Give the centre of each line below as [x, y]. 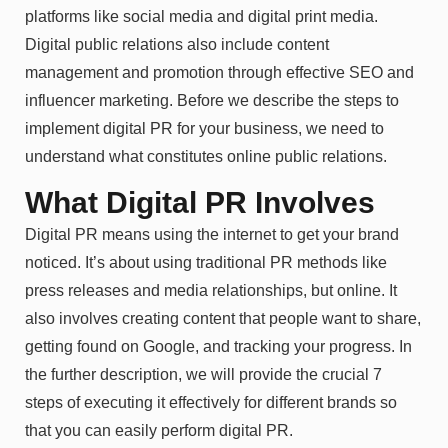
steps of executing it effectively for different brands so [211, 403]
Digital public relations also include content [177, 44]
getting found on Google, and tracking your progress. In [218, 347]
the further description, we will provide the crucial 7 [203, 375]
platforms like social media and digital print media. [201, 16]
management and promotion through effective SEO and [219, 72]
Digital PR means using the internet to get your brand [212, 235]
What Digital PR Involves [200, 203]
